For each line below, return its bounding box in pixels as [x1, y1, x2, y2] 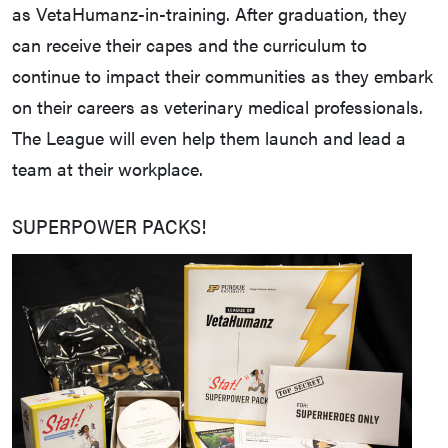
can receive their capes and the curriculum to [12, 32, 367, 58]
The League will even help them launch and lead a [12, 125, 406, 151]
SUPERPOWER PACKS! [12, 211, 206, 241]
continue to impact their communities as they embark [12, 63, 433, 89]
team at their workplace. [12, 156, 203, 182]
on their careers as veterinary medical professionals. [12, 94, 423, 120]
